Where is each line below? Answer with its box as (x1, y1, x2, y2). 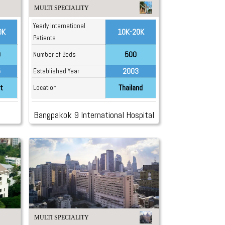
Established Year (33, 66, 79, 75)
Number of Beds (33, 50, 76, 59)
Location (33, 83, 57, 92)
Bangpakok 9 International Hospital (33, 108, 154, 121)
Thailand (119, 82, 143, 93)
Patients (33, 33, 56, 42)
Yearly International (33, 21, 85, 30)
